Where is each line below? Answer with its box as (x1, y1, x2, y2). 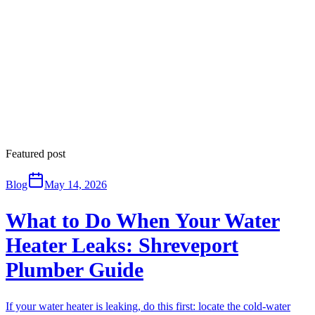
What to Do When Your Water (6, 208, 280, 233)
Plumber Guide (6, 257, 143, 282)
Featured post (6, 147, 65, 160)
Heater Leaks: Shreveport (6, 233, 238, 257)
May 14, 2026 (44, 178, 107, 191)
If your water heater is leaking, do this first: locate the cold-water (6, 300, 290, 313)
